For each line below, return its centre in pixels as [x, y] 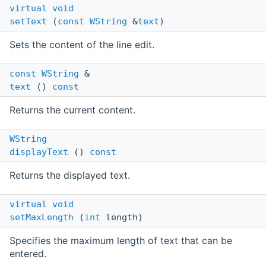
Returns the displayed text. [70, 175]
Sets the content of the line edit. [82, 45]
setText [28, 22]
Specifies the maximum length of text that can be [121, 241]
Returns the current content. [72, 110]
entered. [28, 254]
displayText [39, 152]
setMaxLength [42, 218]
